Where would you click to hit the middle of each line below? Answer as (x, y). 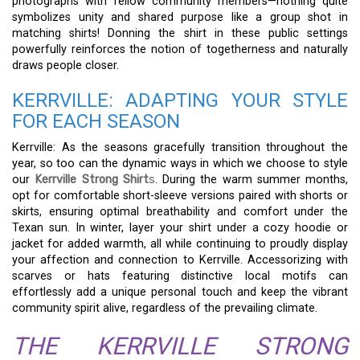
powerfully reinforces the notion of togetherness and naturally (180, 49)
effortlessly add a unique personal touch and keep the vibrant (180, 292)
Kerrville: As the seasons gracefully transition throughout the (180, 147)
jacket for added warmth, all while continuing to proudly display (180, 243)
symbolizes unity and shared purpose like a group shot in (180, 17)
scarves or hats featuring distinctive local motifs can (180, 276)
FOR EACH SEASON (96, 121)
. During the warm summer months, (251, 179)
